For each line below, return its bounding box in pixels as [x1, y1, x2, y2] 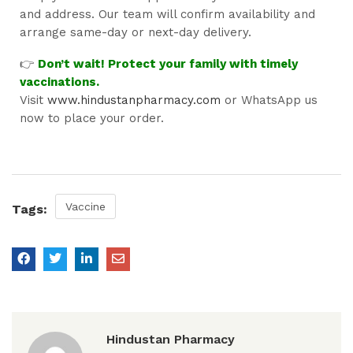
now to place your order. [20, 111, 164, 125]
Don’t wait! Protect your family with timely [38, 57, 298, 71]
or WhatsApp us [221, 93, 318, 107]
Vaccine [65, 200, 106, 213]
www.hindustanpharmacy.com [47, 93, 221, 107]
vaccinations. [20, 75, 99, 89]
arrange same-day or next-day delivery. [20, 25, 251, 39]
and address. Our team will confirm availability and [20, 7, 315, 21]
